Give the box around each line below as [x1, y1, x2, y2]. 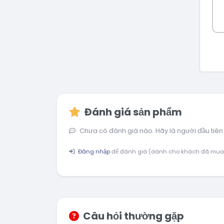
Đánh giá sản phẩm [84, 105, 182, 119]
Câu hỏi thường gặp [83, 209, 184, 223]
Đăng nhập [78, 147, 110, 155]
